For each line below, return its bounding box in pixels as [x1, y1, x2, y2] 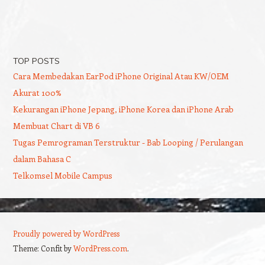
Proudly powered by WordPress [12, 228, 119, 238]
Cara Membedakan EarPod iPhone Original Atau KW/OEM [12, 70, 229, 82]
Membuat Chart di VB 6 [12, 119, 100, 131]
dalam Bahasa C [12, 153, 71, 164]
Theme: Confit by [12, 243, 73, 253]
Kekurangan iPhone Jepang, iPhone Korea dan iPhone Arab [12, 103, 234, 115]
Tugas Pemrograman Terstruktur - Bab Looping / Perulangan [12, 136, 243, 148]
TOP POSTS [12, 55, 60, 66]
